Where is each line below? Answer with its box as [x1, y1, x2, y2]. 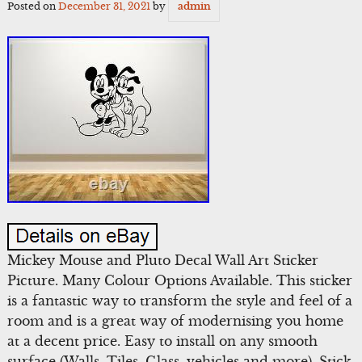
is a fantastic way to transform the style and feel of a [6, 292, 352, 309]
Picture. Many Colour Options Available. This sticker [6, 271, 352, 288]
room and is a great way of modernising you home [6, 312, 343, 329]
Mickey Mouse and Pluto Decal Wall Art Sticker [6, 251, 318, 268]
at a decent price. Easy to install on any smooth [6, 332, 318, 349]
